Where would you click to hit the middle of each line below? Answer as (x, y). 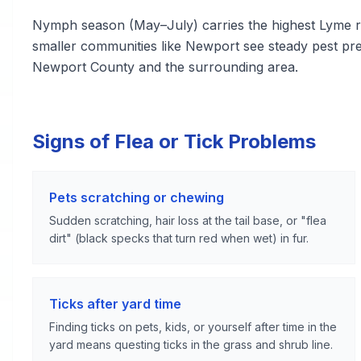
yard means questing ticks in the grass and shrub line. (191, 344)
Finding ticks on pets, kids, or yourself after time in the (193, 327)
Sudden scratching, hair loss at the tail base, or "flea (188, 220)
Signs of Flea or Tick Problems (174, 141)
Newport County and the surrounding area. (165, 67)
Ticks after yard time (115, 304)
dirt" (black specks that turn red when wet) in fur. (179, 238)
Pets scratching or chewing (137, 197)
